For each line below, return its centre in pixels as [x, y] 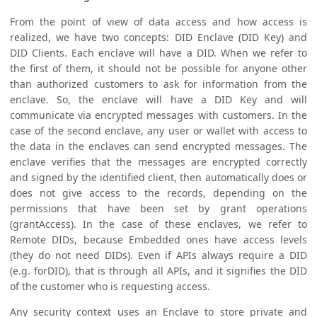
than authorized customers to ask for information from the [158, 84]
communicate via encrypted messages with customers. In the [158, 115]
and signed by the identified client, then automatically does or [158, 178]
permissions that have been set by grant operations [158, 209]
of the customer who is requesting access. [110, 287]
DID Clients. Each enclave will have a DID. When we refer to [158, 53]
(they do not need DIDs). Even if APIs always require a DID [158, 255]
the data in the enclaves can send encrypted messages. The [158, 146]
